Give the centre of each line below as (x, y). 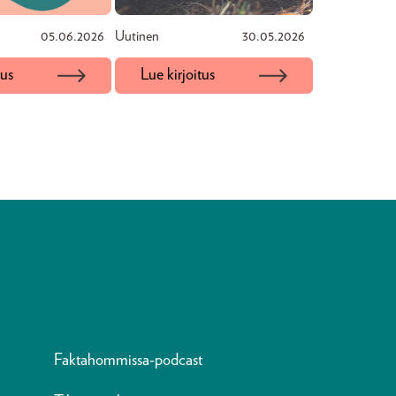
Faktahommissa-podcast (128, 361)
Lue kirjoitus (178, 75)
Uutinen (137, 36)
